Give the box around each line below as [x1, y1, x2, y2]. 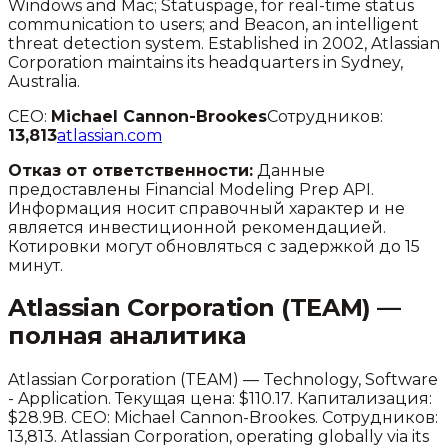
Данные [253, 160, 325, 180]
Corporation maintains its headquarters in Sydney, [8, 52, 403, 72]
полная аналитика [8, 321, 246, 351]
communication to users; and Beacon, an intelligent [8, 14, 419, 34]
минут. [8, 255, 63, 275]
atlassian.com [57, 125, 162, 145]
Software [365, 370, 438, 390]
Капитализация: [293, 389, 432, 409]
